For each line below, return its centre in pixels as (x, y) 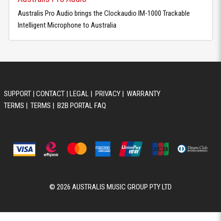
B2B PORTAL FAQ (81, 106)
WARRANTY (143, 94)
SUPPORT (17, 94)
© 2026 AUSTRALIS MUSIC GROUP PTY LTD (110, 187)
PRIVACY (108, 94)
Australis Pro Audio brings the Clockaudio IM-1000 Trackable (104, 13)
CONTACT (50, 94)
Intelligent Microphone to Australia (67, 25)
